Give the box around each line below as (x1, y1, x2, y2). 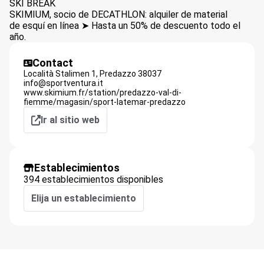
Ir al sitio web (41, 114, 100, 126)
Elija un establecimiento (31, 193, 136, 204)
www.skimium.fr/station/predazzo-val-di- (24, 88, 181, 97)
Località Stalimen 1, (24, 69, 98, 78)
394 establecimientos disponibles (24, 174, 163, 185)
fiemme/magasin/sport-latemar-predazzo (24, 97, 186, 107)
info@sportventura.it (24, 78, 103, 88)
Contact (32, 57, 73, 69)
